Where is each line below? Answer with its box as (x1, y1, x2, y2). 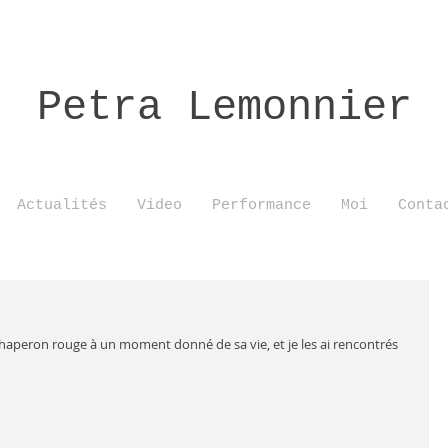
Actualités (16, 197, 107, 214)
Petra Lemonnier (36, 84, 412, 132)
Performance (211, 197, 311, 214)
